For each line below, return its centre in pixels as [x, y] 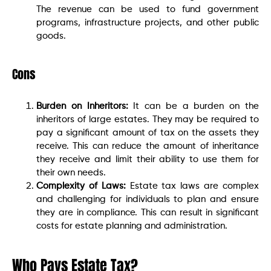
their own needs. [71, 172]
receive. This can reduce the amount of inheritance [148, 146]
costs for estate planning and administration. [132, 226]
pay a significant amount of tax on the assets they [148, 132]
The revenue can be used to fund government [148, 9]
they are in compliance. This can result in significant [148, 212]
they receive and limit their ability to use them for [148, 159]
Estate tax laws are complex [192, 186]
